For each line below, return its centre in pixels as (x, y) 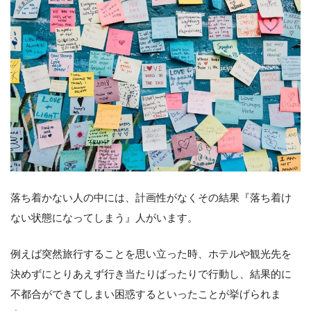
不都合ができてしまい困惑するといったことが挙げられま (146, 294)
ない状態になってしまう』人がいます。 (104, 217)
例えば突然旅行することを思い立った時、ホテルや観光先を (151, 253)
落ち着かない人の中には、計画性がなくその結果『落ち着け (151, 197)
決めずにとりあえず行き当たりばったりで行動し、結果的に (151, 274)
